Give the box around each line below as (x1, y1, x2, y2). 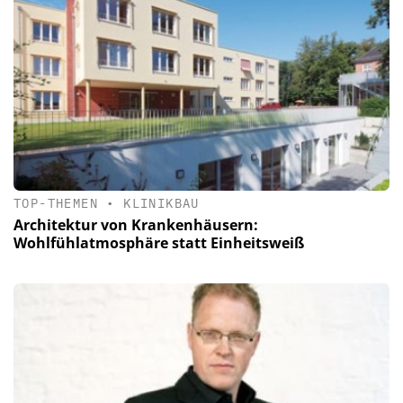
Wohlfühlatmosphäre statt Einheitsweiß (13, 233, 304, 254)
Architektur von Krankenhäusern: (13, 215, 258, 236)
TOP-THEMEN (13, 195, 99, 211)
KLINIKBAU (123, 195, 200, 211)
